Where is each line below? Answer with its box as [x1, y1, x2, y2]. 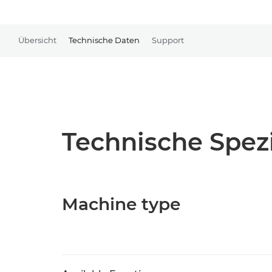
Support [152, 35, 184, 45]
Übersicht [18, 35, 56, 45]
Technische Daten [69, 35, 140, 45]
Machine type [62, 194, 180, 214]
